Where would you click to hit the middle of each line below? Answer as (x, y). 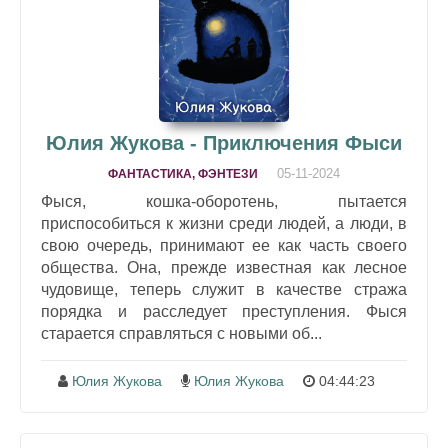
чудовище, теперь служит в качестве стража (224, 290)
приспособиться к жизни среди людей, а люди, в (224, 224)
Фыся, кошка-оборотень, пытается (224, 202)
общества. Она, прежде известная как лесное (224, 268)
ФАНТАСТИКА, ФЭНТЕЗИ (183, 174)
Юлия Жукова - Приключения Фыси (224, 143)
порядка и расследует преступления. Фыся (224, 312)
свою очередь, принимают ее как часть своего (224, 246)
